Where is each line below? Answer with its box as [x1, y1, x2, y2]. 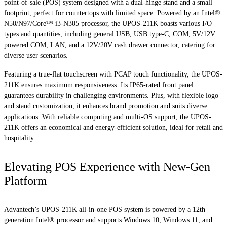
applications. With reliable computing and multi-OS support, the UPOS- [4, 113, 211, 121]
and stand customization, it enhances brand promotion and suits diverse [4, 102, 207, 110]
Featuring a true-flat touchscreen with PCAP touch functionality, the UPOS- [4, 70, 222, 78]
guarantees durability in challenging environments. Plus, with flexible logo [4, 92, 218, 99]
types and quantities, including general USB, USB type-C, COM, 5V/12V [4, 30, 215, 38]
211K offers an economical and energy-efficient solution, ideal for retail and [4, 124, 223, 131]
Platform [4, 174, 47, 188]
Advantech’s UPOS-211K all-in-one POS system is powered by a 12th [4, 206, 205, 214]
